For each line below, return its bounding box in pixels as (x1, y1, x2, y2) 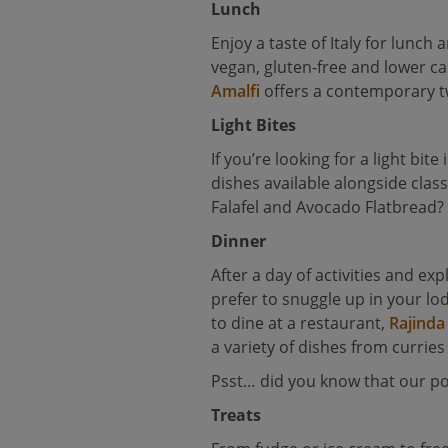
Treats (211, 404, 262, 426)
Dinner (211, 230, 267, 252)
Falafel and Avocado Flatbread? (211, 196, 445, 218)
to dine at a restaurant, (211, 312, 390, 334)
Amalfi (211, 80, 261, 102)
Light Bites (211, 114, 297, 136)
